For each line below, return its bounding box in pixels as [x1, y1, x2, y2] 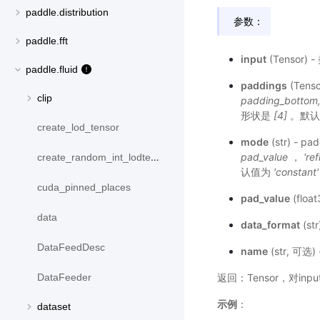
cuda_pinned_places [37, 181, 131, 194]
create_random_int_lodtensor [37, 151, 151, 164]
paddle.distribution [26, 6, 109, 19]
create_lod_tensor [37, 121, 119, 134]
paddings [240, 79, 287, 91]
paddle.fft [26, 35, 68, 47]
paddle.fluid [26, 64, 78, 76]
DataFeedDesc [37, 241, 105, 254]
